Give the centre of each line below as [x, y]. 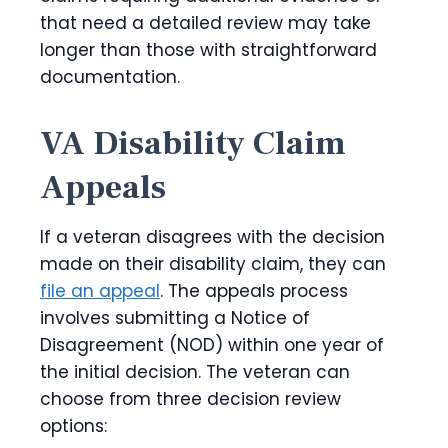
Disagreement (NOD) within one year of [212, 345]
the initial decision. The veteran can [195, 372]
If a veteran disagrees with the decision [212, 237]
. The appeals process [254, 291]
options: [76, 426]
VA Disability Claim [193, 143]
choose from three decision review [190, 399]
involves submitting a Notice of [175, 318]
